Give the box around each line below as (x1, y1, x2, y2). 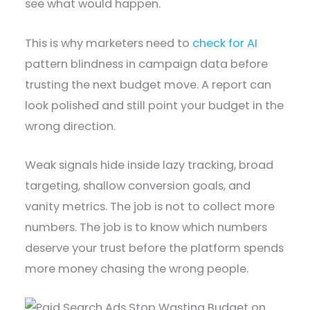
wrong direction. (25, 118, 119, 134)
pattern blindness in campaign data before (25, 55, 268, 72)
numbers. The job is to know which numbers (25, 219, 268, 235)
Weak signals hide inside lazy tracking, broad (25, 156, 274, 173)
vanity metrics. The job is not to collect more (25, 198, 275, 215)
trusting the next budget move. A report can (25, 76, 272, 93)
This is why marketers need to (25, 35, 193, 51)
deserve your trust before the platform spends (25, 239, 284, 256)
